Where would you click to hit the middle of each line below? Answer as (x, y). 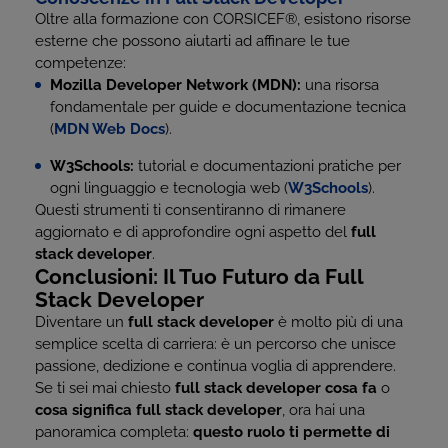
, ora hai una (323, 410)
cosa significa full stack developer (158, 410)
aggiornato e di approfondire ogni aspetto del (193, 232)
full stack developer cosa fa (276, 388)
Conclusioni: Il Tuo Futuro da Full (199, 276)
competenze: (80, 63)
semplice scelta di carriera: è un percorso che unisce (215, 344)
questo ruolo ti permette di (291, 432)
